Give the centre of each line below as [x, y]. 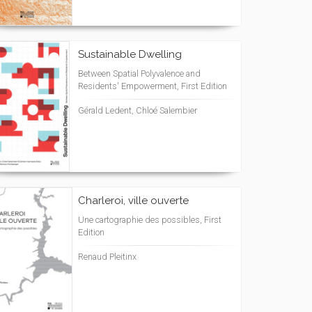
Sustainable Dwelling [130, 55]
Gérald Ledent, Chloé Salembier [138, 111]
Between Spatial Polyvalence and [139, 74]
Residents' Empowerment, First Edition [153, 86]
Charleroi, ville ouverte [133, 201]
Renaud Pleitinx [107, 257]
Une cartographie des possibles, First [150, 220]
